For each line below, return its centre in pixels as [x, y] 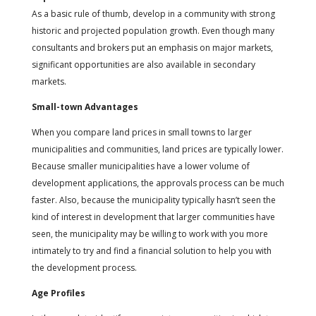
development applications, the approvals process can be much [158, 183]
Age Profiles [58, 293]
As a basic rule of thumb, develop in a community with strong [153, 14]
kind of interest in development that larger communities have [153, 217]
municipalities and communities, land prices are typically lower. [157, 150]
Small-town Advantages [85, 107]
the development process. [84, 268]
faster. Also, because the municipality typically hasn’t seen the [153, 200]
